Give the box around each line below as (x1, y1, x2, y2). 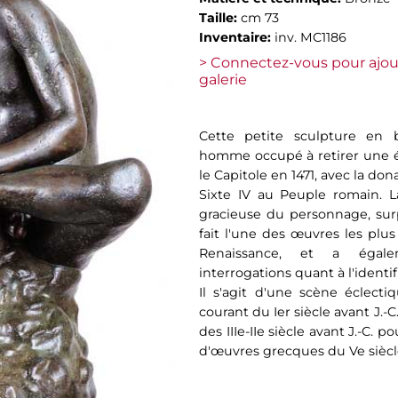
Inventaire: (199, 29, 275, 45)
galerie (199, 71, 247, 88)
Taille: (199, 10, 241, 26)
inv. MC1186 (275, 29, 346, 45)
